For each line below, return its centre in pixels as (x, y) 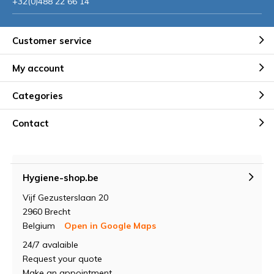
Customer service (52, 40)
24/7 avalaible (50, 245)
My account (38, 68)
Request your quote (62, 259)
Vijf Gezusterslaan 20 (65, 198)
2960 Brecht (46, 212)
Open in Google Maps (110, 226)
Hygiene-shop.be (61, 177)
